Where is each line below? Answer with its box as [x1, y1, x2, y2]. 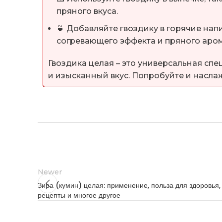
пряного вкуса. [56, 6, 118, 16]
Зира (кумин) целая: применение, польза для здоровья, [38, 180, 221, 190]
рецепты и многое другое [38, 190, 120, 200]
